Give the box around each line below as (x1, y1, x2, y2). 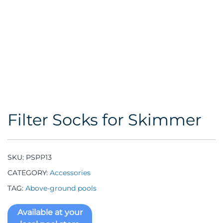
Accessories (50, 168, 91, 177)
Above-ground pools (25, 184, 97, 193)
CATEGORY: (7, 168, 50, 177)
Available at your (17, 208, 83, 217)
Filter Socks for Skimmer (7, 110, 202, 129)
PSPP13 (26, 153, 52, 162)
